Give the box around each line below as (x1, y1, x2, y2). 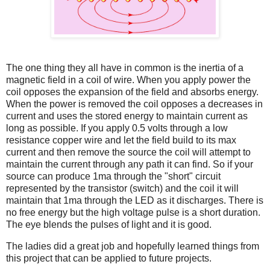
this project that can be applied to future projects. (6, 253, 212, 264)
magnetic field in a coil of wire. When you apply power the (6, 75, 251, 86)
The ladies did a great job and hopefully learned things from (6, 241, 259, 252)
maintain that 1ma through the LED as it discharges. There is (6, 195, 263, 206)
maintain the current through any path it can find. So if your (6, 159, 253, 170)
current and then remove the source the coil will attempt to (6, 147, 251, 158)
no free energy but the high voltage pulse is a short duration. (6, 207, 260, 218)
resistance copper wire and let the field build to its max (6, 135, 236, 146)
